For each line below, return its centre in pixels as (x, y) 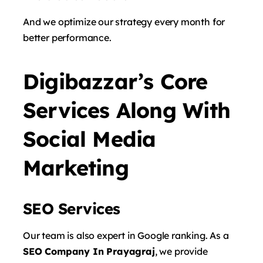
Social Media (90, 139)
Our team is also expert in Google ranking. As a (126, 235)
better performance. (67, 37)
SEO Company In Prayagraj (89, 251)
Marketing (76, 167)
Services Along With (127, 110)
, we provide (181, 251)
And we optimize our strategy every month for (124, 21)
